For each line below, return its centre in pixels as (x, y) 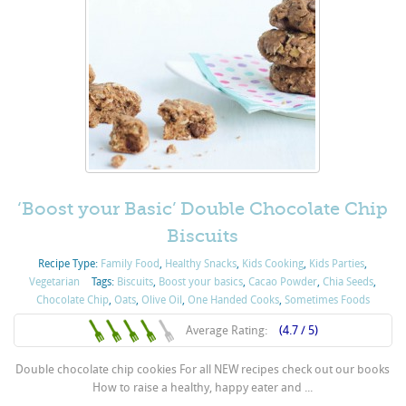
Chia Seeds (348, 281)
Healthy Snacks (201, 263)
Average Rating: (227, 330)
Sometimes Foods (327, 300)
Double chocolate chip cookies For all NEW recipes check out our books (203, 369)
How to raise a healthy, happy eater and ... (203, 387)
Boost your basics (201, 281)
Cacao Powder (283, 281)
